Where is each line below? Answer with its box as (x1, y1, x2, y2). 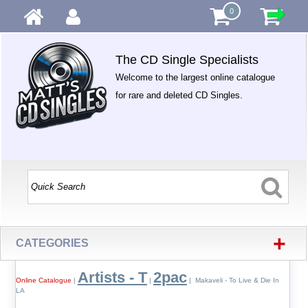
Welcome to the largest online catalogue (115, 72, 276, 82)
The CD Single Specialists (115, 53, 259, 67)
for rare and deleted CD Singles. (115, 90, 243, 100)
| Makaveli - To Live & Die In (186, 276, 279, 284)
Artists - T (77, 269, 147, 286)
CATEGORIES (16, 237, 89, 249)
